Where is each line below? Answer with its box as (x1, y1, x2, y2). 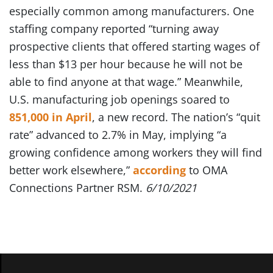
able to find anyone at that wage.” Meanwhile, (9, 74, 243, 89)
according (133, 163, 186, 177)
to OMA (186, 163, 227, 177)
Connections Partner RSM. (9, 180, 146, 195)
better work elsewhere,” (9, 163, 133, 177)
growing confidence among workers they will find (9, 145, 262, 160)
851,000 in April (9, 110, 92, 124)
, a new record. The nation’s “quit (92, 110, 260, 124)
